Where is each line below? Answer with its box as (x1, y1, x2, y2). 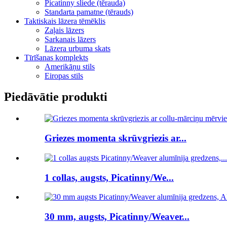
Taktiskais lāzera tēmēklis (24, 16, 105, 25)
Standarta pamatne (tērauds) (45, 7, 133, 16)
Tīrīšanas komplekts (24, 53, 88, 62)
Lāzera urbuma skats (45, 44, 110, 53)
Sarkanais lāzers (45, 34, 96, 44)
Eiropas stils (45, 71, 83, 80)
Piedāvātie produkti (4, 90, 107, 104)
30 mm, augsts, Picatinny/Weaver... (45, 211, 190, 222)
